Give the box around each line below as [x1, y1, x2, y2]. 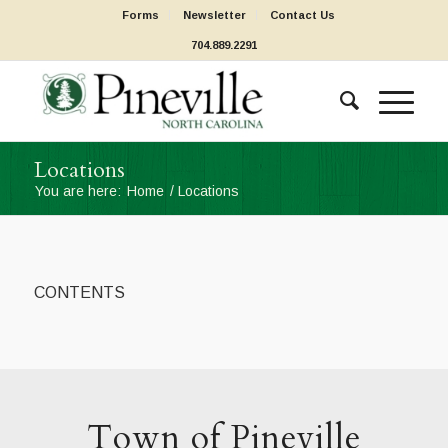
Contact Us [270, 9, 336, 21]
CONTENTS [33, 283, 125, 301]
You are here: [34, 183, 121, 199]
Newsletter [183, 9, 247, 21]
